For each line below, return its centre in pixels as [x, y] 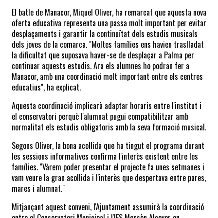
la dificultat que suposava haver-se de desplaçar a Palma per [103, 55]
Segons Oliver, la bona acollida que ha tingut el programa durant [108, 145]
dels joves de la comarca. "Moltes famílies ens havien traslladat [108, 44]
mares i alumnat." [38, 188]
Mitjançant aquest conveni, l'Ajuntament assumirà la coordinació [108, 207]
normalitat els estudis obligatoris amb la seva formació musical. [109, 127]
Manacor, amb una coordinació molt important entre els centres [107, 76]
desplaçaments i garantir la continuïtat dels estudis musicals [105, 33]
